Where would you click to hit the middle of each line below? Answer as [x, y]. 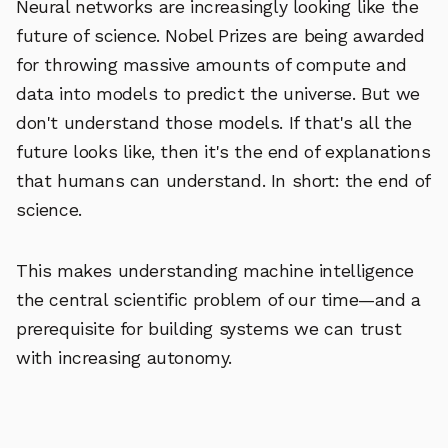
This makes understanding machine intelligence [215, 270]
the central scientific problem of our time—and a [218, 299]
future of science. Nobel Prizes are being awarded [220, 35]
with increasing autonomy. [124, 357]
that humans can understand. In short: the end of [223, 180]
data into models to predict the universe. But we [218, 93]
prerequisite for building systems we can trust [209, 328]
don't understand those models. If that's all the [214, 122]
